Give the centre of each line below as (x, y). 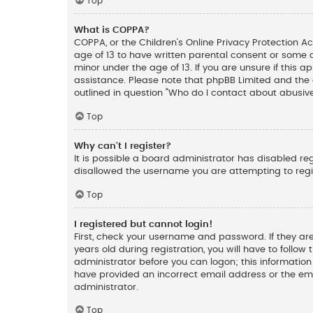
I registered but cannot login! (143, 224)
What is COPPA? (112, 30)
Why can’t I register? (123, 146)
